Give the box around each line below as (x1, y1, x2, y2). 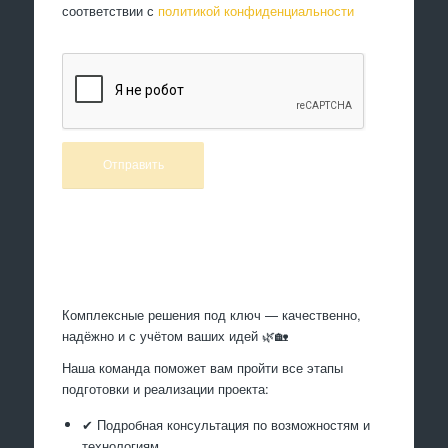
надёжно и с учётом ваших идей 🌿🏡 (62, 326, 289, 346)
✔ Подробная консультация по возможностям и (82, 414, 371, 434)
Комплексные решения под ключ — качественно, (62, 305, 362, 325)
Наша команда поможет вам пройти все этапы (62, 358, 344, 378)
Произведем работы (172, 250, 276, 264)
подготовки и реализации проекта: (62, 379, 270, 399)
